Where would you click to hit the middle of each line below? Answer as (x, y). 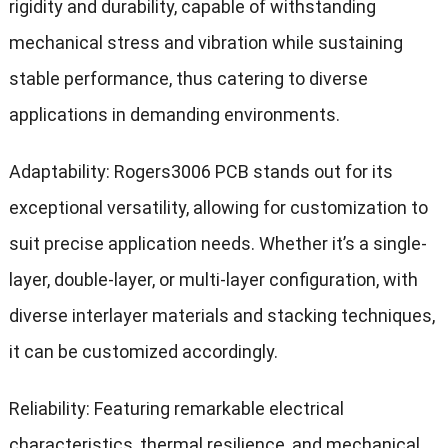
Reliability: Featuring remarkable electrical (176, 409)
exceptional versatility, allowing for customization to (218, 208)
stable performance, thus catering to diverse (188, 79)
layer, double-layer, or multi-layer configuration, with (213, 280)
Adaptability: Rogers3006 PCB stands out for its (200, 172)
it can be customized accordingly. (143, 352)
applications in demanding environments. (174, 115)
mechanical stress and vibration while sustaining (205, 43)
